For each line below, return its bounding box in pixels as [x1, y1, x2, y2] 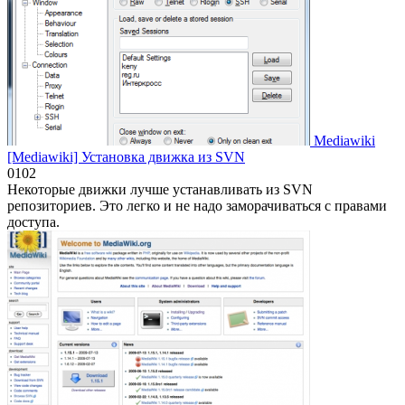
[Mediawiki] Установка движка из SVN [7, 148, 245, 165]
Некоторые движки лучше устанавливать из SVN [7, 181, 313, 197]
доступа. [7, 213, 60, 230]
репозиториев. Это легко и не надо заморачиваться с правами [7, 197, 387, 213]
